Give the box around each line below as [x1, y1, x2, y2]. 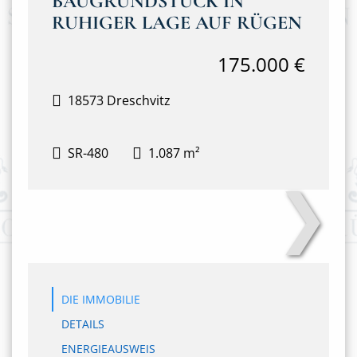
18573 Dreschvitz [68, 91, 171, 109]
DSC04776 [148, 184, 209, 202]
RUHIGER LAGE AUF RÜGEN [52, 11, 302, 34]
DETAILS [61, 316, 104, 331]
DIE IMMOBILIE [61, 292, 140, 307]
